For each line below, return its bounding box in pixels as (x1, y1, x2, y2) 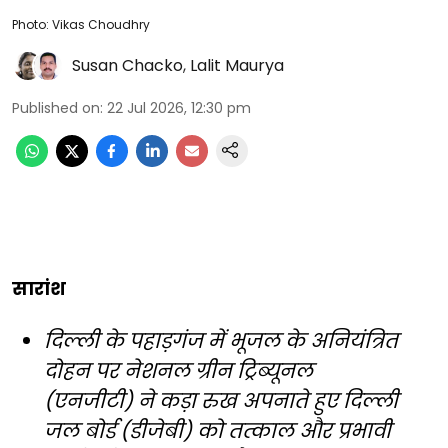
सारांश (12, 275, 66, 301)
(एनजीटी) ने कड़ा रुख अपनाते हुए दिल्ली (44, 386, 398, 415)
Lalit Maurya (190, 53, 284, 77)
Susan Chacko (72, 53, 183, 77)
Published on (12, 97, 100, 118)
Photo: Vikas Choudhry (12, 15, 150, 33)
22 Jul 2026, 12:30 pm (107, 97, 251, 118)
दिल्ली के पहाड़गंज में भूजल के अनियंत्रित (44, 326, 398, 355)
